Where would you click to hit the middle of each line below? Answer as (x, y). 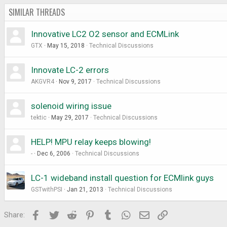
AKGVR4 (43, 82)
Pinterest (111, 214)
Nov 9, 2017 (75, 82)
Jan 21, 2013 (85, 190)
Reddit (89, 214)
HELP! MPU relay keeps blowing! (91, 142)
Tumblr (126, 214)
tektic (39, 118)
